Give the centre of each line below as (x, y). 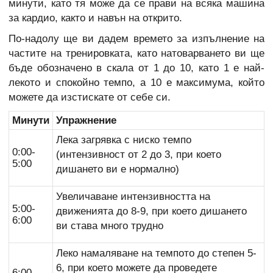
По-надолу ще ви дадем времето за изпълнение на (136, 39)
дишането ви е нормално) (119, 169)
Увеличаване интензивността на (133, 197)
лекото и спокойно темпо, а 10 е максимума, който (136, 83)
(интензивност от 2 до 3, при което (139, 155)
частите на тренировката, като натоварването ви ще (136, 54)
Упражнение (86, 121)
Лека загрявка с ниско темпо (124, 140)
